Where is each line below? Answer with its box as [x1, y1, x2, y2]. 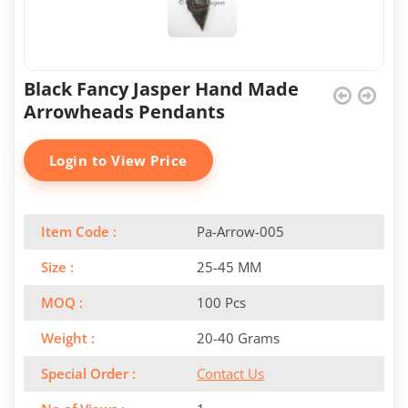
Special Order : [41, 364, 136, 383]
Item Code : [41, 222, 117, 241]
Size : [41, 258, 74, 277]
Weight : [41, 329, 95, 348]
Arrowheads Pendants [24, 99, 225, 125]
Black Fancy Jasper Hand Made [24, 76, 299, 102]
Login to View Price [49, 151, 188, 170]
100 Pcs [197, 293, 247, 312]
